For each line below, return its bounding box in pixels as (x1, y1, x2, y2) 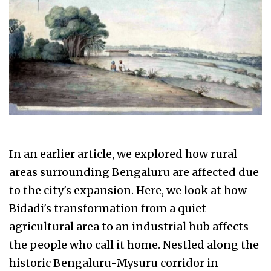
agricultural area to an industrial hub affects (9, 220, 249, 234)
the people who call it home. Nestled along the (9, 238, 259, 252)
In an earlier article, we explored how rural (9, 147, 237, 162)
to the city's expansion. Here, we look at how (9, 183, 247, 198)
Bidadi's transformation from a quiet (9, 201, 206, 216)
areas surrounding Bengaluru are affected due (9, 165, 259, 180)
